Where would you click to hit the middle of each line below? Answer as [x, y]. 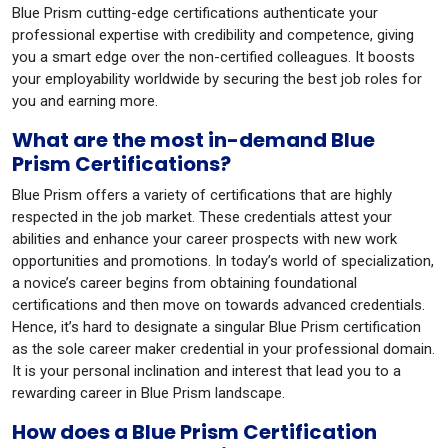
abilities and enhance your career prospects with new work [204, 239]
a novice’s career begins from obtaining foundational [184, 283]
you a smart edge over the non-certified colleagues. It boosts [213, 57]
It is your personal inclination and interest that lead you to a [206, 371]
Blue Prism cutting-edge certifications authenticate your [195, 13]
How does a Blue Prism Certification [194, 432]
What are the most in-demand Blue [193, 140]
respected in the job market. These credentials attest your [202, 217]
